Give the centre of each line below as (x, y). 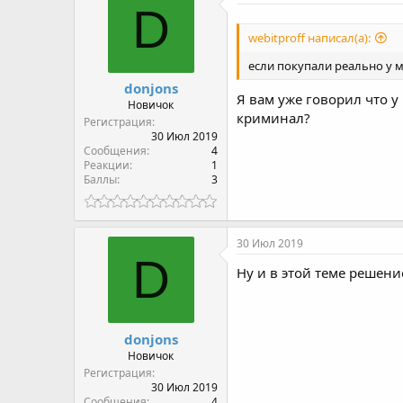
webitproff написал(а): (309, 37)
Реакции (107, 166)
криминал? (273, 118)
